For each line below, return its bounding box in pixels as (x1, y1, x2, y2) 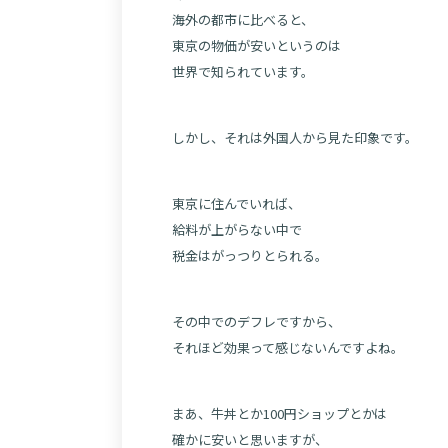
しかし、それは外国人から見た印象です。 (172, 128, 418, 147)
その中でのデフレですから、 (172, 312, 341, 331)
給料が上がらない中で (172, 220, 302, 239)
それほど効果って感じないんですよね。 (172, 338, 404, 357)
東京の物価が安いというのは (172, 36, 341, 55)
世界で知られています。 (172, 62, 314, 81)
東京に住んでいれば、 (172, 194, 301, 213)
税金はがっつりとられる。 (172, 246, 328, 265)
